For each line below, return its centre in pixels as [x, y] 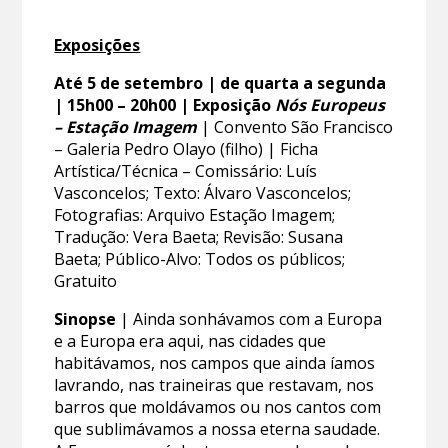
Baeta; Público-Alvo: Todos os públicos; [200, 259]
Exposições [97, 45]
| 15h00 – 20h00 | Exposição [165, 105]
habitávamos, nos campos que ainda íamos [215, 363]
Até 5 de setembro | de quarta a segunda [220, 83]
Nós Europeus [330, 105]
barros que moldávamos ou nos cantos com [218, 407]
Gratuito [86, 281]
